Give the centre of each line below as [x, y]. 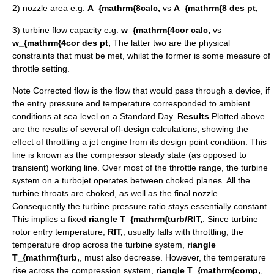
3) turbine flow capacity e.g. [67, 30]
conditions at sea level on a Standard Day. [95, 117]
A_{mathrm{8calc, [125, 8]
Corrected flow [61, 91]
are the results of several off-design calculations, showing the [130, 129]
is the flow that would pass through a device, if [180, 91]
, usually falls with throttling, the [183, 232]
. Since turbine [230, 219]
